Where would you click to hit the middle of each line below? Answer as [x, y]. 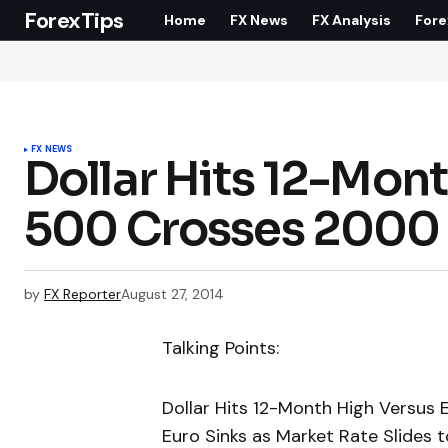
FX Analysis [352, 19]
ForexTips [74, 20]
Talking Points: [220, 348]
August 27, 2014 [172, 294]
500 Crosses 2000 [232, 229]
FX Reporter [82, 294]
